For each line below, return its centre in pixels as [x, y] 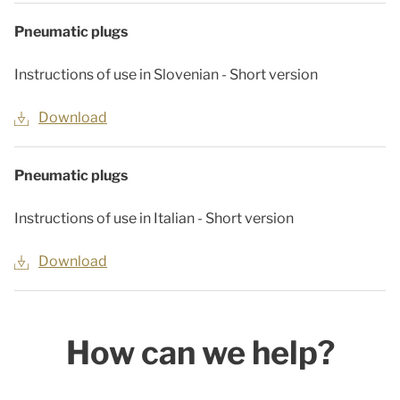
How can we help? [200, 353]
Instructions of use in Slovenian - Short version [166, 75]
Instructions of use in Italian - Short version [154, 218]
